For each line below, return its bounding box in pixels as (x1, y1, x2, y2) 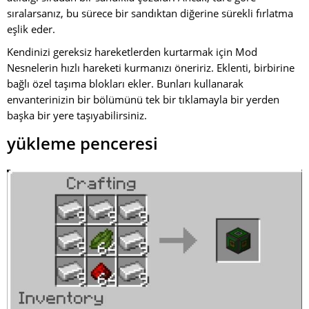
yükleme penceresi (7, 132, 158, 154)
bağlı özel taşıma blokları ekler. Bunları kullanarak (7, 77, 243, 90)
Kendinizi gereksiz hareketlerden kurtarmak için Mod (7, 45, 257, 59)
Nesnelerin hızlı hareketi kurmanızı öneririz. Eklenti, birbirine (7, 61, 295, 74)
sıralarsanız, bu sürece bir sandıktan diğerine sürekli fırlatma (7, 6, 293, 20)
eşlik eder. (7, 22, 55, 36)
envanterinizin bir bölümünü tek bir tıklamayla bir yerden (7, 92, 279, 106)
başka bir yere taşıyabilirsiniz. (7, 108, 147, 122)
